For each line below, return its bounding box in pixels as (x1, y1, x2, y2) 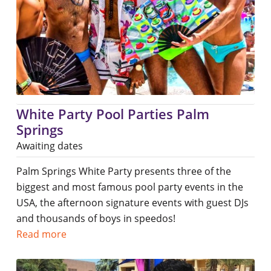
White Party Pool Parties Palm (16, 105, 209, 123)
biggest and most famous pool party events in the (16, 180, 243, 194)
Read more (16, 227, 67, 241)
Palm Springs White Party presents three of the (16, 165, 231, 178)
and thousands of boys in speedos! (16, 212, 175, 226)
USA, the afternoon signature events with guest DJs (16, 196, 249, 210)
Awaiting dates (16, 139, 83, 153)
